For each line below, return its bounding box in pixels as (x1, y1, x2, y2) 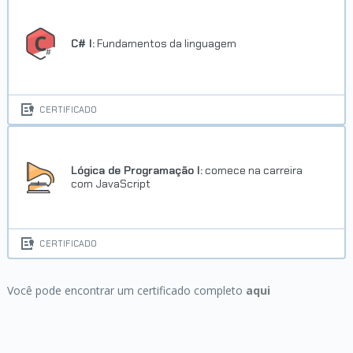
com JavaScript (71, 176, 151, 191)
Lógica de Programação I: (71, 163, 203, 178)
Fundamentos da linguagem (95, 35, 237, 50)
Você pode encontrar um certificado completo (6, 283, 246, 298)
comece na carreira (203, 163, 303, 178)
